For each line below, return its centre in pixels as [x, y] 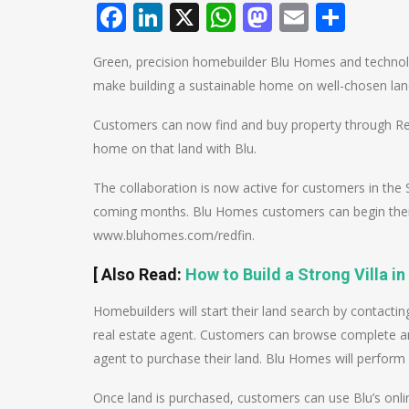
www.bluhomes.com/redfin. [174, 235]
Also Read [139, 274]
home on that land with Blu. [175, 148]
